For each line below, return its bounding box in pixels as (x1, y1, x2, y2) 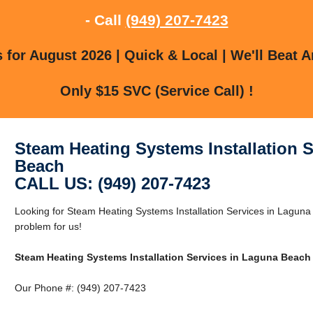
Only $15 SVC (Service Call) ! (59, 82, 254, 99)
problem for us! (14, 220, 82, 232)
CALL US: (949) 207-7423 (14, 173, 210, 193)
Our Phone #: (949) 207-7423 (14, 282, 146, 293)
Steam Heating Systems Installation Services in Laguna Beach (14, 251, 311, 263)
